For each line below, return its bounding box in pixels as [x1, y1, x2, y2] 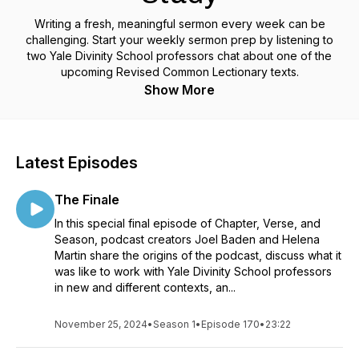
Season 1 [153, 318, 196, 330]
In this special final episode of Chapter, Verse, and [54, 216, 321, 230]
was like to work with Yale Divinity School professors [54, 264, 332, 278]
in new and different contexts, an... [54, 280, 236, 294]
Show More [144, 82, 215, 98]
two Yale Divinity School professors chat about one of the [27, 49, 332, 63]
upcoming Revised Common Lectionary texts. [60, 65, 299, 79]
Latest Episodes [16, 153, 138, 172]
